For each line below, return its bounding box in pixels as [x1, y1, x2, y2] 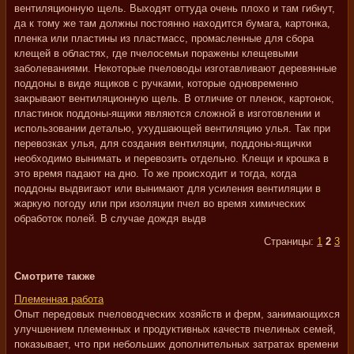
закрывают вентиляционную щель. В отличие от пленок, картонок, [14, 92, 334, 104]
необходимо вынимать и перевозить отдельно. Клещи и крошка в [14, 153, 329, 164]
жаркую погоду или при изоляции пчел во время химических [14, 198, 306, 209]
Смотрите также [14, 270, 95, 282]
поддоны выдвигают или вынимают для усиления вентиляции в [14, 183, 321, 194]
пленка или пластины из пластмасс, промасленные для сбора [14, 32, 314, 44]
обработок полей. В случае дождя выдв [14, 213, 206, 224]
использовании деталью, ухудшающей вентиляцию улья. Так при [14, 122, 330, 134]
